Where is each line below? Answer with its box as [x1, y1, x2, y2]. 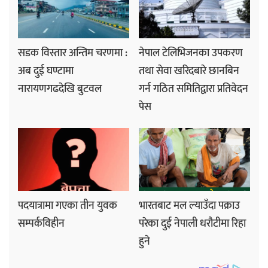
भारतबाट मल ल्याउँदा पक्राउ [139, 196, 240, 215]
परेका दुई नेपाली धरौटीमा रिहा [139, 214, 246, 233]
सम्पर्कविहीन [18, 214, 65, 233]
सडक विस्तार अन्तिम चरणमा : [18, 44, 127, 62]
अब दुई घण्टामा [18, 62, 74, 80]
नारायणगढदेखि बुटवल [18, 80, 102, 98]
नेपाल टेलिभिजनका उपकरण [139, 44, 243, 62]
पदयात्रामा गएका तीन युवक [18, 196, 117, 215]
